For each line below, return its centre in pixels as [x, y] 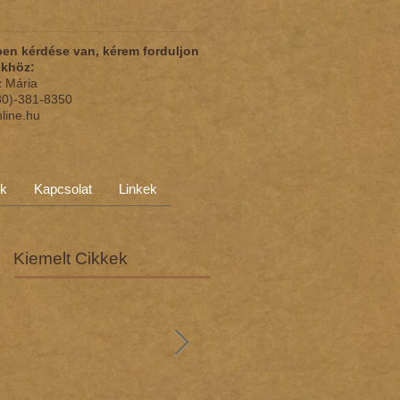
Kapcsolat [63, 189]
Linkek [138, 189]
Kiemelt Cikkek [71, 258]
